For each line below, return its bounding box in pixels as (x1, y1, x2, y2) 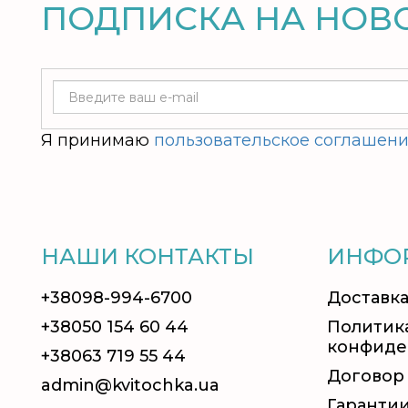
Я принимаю (41, 130, 154, 150)
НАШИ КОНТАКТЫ (41, 243, 254, 270)
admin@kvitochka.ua (41, 375, 219, 395)
